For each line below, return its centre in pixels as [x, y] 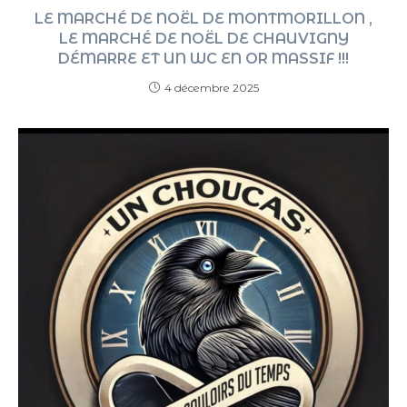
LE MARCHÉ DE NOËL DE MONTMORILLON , [203, 19]
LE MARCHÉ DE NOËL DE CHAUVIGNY [203, 39]
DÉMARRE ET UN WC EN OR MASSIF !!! [203, 59]
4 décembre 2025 [211, 88]
